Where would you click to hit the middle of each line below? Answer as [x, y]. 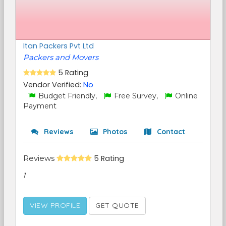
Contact [170, 132]
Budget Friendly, [68, 96]
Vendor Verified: [53, 85]
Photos [114, 132]
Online [185, 96]
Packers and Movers [61, 57]
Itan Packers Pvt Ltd [59, 46]
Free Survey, [136, 96]
